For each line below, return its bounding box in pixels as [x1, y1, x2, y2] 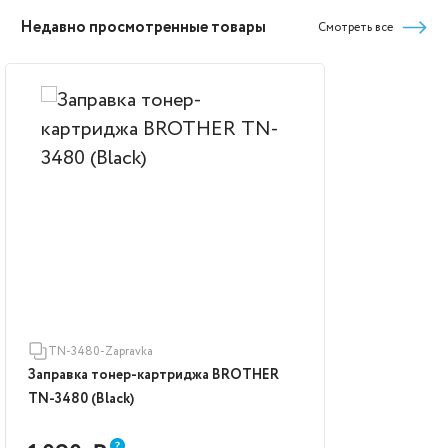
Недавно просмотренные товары [20, 15, 266, 39]
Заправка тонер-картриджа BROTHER [28, 364, 279, 385]
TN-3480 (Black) [28, 388, 134, 409]
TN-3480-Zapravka [48, 342, 153, 360]
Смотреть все [318, 19, 393, 36]
